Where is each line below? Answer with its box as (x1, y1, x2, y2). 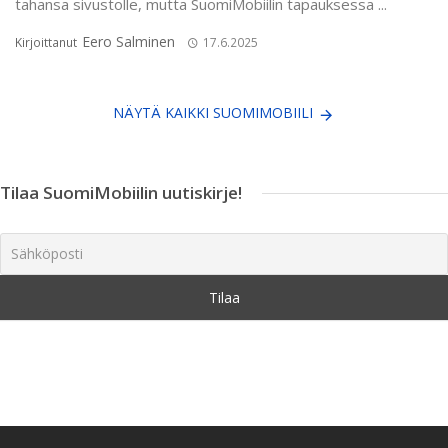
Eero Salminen (82, 32, 175, 52)
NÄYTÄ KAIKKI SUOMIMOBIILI (112, 103, 313, 123)
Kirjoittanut (15, 34, 80, 52)
